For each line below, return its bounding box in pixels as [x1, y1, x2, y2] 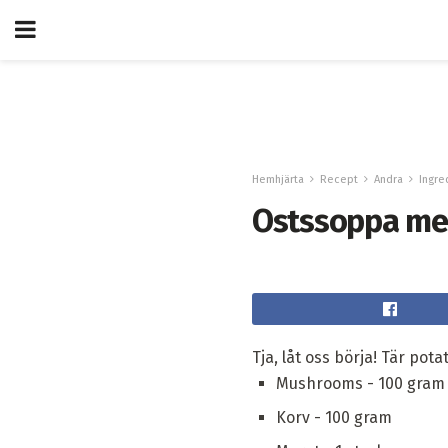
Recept [320, 173, 358, 186]
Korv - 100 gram [276, 407, 392, 427]
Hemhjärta [252, 173, 304, 186]
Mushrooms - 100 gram [276, 373, 445, 393]
